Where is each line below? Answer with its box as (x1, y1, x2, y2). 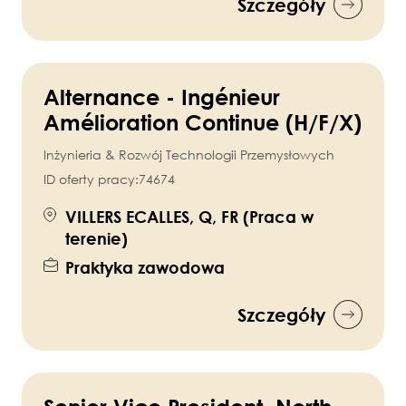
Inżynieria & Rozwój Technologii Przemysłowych (43, 147, 334, 163)
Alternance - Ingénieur (43, 83, 280, 111)
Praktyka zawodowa (65, 257, 225, 278)
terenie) (65, 228, 128, 249)
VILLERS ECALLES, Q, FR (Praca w (65, 207, 314, 227)
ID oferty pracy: (43, 171, 139, 188)
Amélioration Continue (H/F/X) (43, 109, 362, 136)
